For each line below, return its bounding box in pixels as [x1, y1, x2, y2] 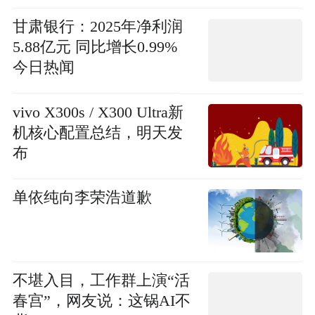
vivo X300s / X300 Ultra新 [12, 103, 184, 121]
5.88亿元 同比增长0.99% [12, 39, 177, 56]
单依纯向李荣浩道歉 [12, 189, 152, 206]
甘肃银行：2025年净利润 [12, 18, 183, 36]
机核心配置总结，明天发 [12, 124, 183, 141]
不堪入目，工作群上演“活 [12, 272, 190, 290]
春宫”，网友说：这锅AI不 [12, 292, 191, 310]
